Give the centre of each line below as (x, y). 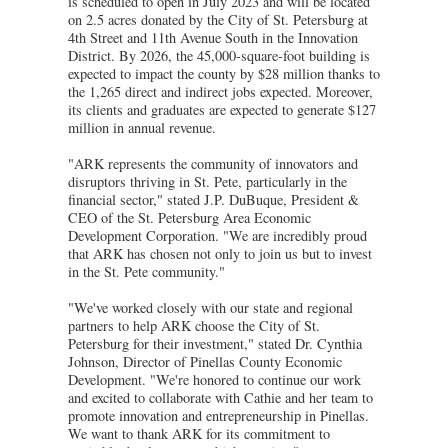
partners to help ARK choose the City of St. (194, 325)
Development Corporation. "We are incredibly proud (217, 235)
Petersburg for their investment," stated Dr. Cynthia (215, 343)
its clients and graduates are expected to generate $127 (222, 109)
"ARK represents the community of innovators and (213, 163)
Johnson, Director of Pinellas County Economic (205, 361)
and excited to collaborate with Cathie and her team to (220, 397)
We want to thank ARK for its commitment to (199, 433)
